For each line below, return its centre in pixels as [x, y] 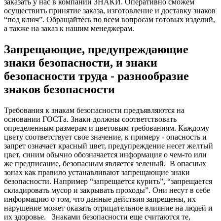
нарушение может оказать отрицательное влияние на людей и [108, 208]
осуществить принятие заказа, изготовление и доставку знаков [110, 11]
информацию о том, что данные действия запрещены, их [100, 199]
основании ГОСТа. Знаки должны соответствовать [90, 119]
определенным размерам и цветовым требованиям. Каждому [107, 128]
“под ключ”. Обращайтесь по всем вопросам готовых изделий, [110, 20]
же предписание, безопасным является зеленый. [85, 164]
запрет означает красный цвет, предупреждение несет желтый [109, 146]
